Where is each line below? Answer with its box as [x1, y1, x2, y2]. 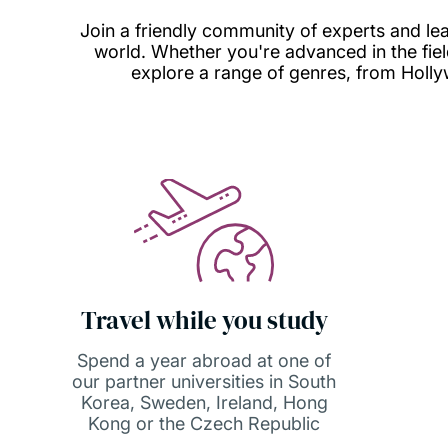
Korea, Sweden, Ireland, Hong [80, 392, 328, 413]
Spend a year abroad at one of [77, 350, 331, 371]
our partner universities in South [72, 371, 336, 392]
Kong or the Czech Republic [88, 413, 320, 434]
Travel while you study [80, 303, 328, 337]
